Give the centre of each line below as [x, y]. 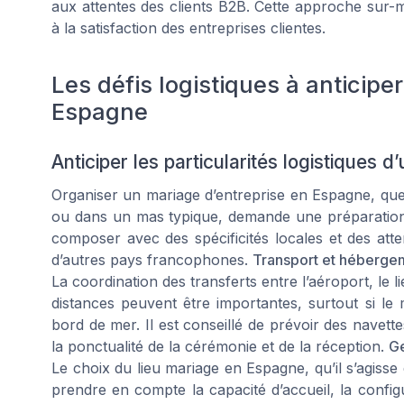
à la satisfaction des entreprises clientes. [188, 28]
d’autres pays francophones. [152, 260]
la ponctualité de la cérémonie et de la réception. [220, 347]
